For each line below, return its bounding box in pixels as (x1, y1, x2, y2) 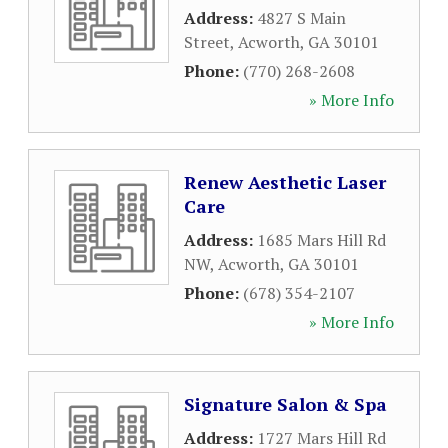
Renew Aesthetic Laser (184, 170, 386, 194)
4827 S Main (257, 7, 346, 29)
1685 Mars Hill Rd (257, 229, 386, 251)
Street (184, 31, 230, 53)
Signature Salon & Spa (184, 392, 387, 416)
